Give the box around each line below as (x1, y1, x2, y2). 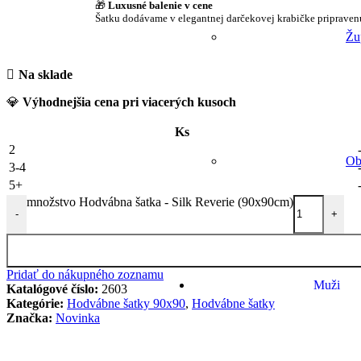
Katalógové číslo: (6, 281, 102, 296)
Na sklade (18, 67, 73, 81)
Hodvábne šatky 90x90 (67, 296, 185, 310)
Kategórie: (6, 296, 64, 310)
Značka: (6, 310, 52, 325)
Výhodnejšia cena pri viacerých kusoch (23, 94, 236, 109)
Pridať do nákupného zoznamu (6, 267, 164, 281)
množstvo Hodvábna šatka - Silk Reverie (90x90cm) (27, 194, 293, 209)
